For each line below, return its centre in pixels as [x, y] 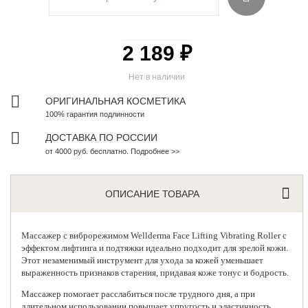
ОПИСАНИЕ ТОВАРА [153, 194]
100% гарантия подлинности [95, 114]
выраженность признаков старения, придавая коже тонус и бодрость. [155, 272]
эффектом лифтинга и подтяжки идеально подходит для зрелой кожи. [155, 247]
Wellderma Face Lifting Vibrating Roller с [208, 235]
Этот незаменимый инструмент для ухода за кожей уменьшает [143, 260]
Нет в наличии [157, 77]
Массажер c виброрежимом [75, 235]
